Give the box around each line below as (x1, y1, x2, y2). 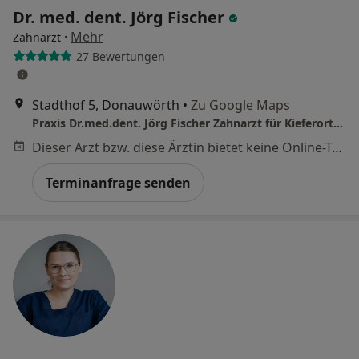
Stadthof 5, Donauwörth (32, 96, 179, 114)
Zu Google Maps (191, 96, 290, 114)
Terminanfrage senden (46, 174, 191, 192)
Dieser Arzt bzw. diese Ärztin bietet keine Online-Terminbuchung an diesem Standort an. (332, 139, 342, 156)
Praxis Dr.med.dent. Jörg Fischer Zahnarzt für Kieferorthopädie (333, 115, 343, 131)
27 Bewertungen (75, 48, 165, 64)
